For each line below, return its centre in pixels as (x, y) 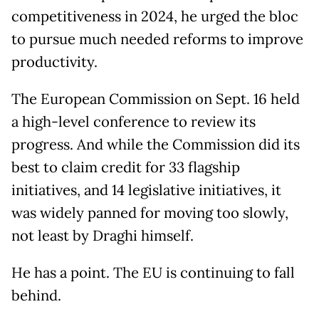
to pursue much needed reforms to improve (157, 40)
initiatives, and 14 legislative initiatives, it (146, 190)
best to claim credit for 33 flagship (126, 168)
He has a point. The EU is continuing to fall (153, 273)
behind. (36, 296)
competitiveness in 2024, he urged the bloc (155, 17)
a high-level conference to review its (134, 122)
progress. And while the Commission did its (156, 145)
